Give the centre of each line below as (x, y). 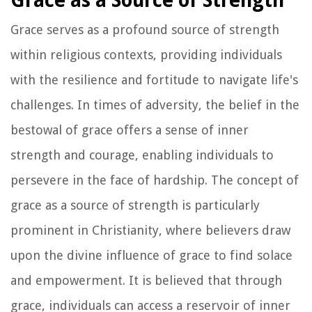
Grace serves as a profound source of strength (145, 29)
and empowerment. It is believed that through (146, 280)
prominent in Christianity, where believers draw (150, 230)
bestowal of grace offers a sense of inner (130, 130)
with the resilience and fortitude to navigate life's (154, 79)
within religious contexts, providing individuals (146, 54)
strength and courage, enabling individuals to (142, 155)
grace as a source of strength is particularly (135, 205)
